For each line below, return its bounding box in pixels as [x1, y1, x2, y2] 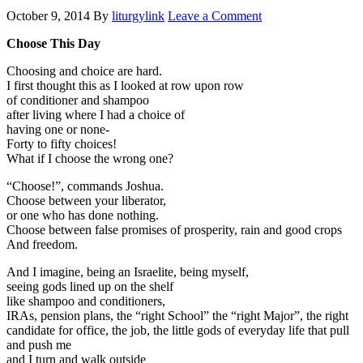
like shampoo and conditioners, [6, 293, 165, 308]
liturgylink [112, 8, 164, 23]
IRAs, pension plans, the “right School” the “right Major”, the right [6, 308, 348, 322]
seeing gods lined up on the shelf [6, 279, 173, 293]
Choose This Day [6, 36, 100, 50]
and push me [6, 337, 71, 352]
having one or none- [6, 122, 109, 136]
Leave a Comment [168, 8, 262, 23]
